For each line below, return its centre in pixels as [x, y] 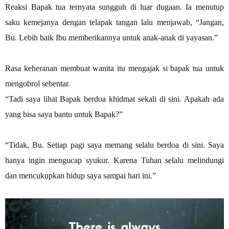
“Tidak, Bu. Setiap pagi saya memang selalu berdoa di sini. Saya [114, 145]
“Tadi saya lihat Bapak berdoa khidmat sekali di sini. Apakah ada [114, 99]
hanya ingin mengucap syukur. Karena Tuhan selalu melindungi [114, 160]
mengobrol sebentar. [38, 83]
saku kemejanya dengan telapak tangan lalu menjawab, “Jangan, [114, 22]
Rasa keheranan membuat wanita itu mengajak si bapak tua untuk [114, 68]
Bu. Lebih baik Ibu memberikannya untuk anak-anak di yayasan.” [111, 37]
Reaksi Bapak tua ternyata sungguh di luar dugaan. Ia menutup [114, 7]
